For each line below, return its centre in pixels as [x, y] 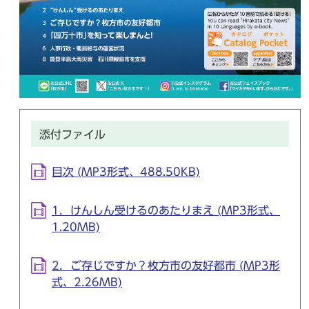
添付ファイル [72, 135]
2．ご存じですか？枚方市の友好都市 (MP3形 [166, 266]
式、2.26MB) [87, 282]
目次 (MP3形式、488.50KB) [126, 172]
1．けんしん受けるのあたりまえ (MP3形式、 [166, 211]
